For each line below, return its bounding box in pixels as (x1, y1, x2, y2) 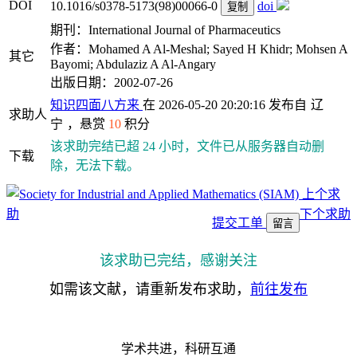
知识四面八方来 (50, 98, 143, 112)
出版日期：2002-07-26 (50, 76, 173, 89)
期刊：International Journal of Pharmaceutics (50, 23, 280, 37)
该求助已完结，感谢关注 (100, 253, 257, 269)
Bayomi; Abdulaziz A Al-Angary (50, 57, 216, 71)
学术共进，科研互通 (121, 342, 236, 355)
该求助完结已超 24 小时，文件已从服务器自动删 (50, 139, 324, 153)
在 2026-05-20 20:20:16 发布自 (143, 98, 307, 112)
